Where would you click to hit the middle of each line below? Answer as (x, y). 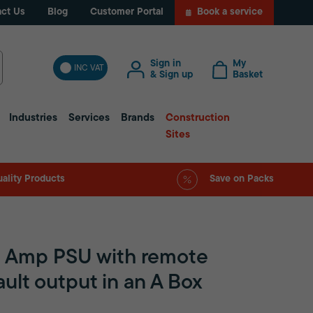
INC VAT (89, 68)
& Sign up (171, 75)
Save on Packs (241, 179)
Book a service (230, 12)
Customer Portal (126, 12)
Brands (138, 118)
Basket (248, 75)
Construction (198, 118)
